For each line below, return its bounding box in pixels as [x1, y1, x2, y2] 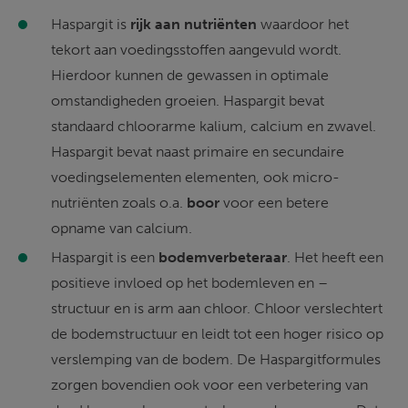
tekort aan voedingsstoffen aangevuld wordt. [51, 41, 345, 59]
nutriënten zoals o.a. [51, 194, 187, 212]
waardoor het [257, 15, 352, 34]
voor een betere [219, 194, 332, 212]
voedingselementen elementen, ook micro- [51, 168, 340, 187]
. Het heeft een [287, 248, 387, 266]
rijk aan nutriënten [130, 15, 257, 34]
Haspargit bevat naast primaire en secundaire [51, 143, 348, 161]
